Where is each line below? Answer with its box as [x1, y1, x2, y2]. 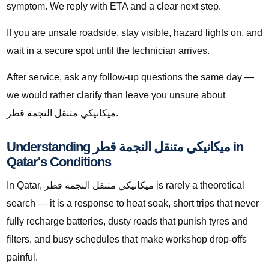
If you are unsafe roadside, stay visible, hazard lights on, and [7, 28, 262, 38]
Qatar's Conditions [7, 154, 111, 170]
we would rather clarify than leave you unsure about [7, 90, 225, 101]
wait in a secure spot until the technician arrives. [7, 46, 210, 56]
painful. [7, 252, 38, 263]
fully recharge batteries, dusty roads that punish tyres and [7, 216, 248, 227]
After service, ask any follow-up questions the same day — [7, 72, 254, 83]
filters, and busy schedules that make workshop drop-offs [7, 234, 247, 245]
